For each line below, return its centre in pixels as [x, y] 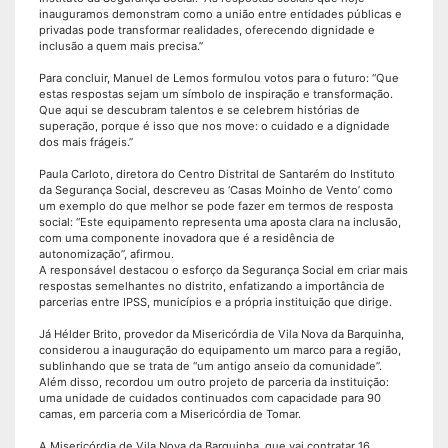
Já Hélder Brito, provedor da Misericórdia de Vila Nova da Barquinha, [221, 333]
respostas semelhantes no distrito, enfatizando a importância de [212, 285]
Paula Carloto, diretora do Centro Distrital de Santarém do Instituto [217, 173]
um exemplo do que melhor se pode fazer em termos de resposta [216, 205]
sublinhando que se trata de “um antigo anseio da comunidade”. [210, 365]
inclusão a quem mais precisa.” [121, 45]
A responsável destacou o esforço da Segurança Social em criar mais [223, 269]
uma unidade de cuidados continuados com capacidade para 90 [210, 397]
